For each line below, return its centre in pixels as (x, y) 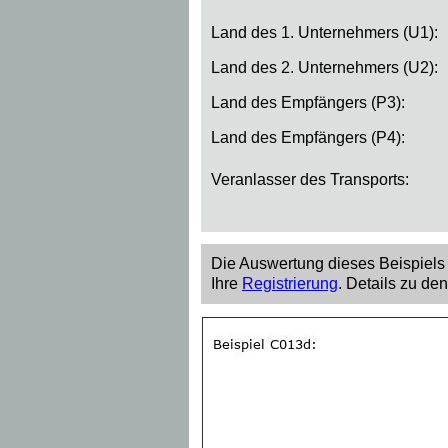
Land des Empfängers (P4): (308, 138)
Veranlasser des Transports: (310, 180)
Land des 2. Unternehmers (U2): (324, 68)
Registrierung (290, 283)
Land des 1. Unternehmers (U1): (324, 33)
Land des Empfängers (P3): (308, 103)
